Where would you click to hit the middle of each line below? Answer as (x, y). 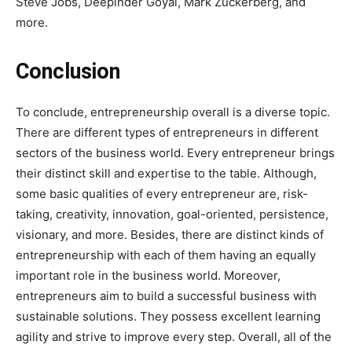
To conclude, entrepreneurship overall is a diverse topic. (173, 112)
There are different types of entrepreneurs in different (167, 132)
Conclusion (71, 71)
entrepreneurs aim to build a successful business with (166, 295)
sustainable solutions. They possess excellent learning (168, 316)
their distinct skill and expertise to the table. (138, 173)
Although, (290, 173)
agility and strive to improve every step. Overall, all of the (174, 336)
